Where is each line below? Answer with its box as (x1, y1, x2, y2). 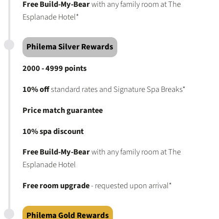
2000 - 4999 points (22, 63, 87, 75)
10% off (22, 84, 49, 96)
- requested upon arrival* (89, 180, 172, 192)
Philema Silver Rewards (26, 41, 113, 53)
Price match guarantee (22, 104, 103, 116)
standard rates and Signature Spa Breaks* (49, 84, 185, 96)
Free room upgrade (22, 180, 89, 192)
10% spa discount (22, 125, 84, 137)
